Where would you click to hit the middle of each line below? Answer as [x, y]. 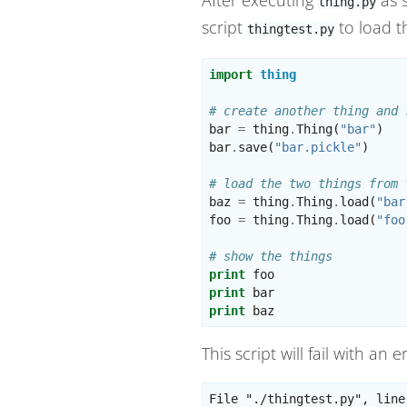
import [231, 74]
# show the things [271, 256]
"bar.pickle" [318, 147]
